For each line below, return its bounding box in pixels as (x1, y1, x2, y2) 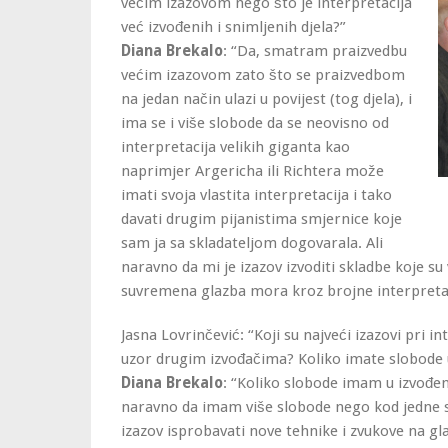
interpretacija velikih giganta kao (121, 138, 350, 156)
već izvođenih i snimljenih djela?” (121, 18, 346, 36)
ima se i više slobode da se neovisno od (121, 114, 389, 132)
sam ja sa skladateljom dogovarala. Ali (121, 234, 383, 252)
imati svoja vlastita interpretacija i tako (121, 186, 392, 204)
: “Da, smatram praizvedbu (223, 42, 407, 60)
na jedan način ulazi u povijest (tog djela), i (121, 90, 412, 108)
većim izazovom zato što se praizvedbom (121, 66, 405, 84)
